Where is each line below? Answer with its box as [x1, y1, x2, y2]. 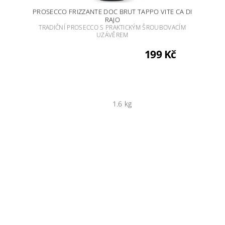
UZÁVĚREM [96, 30, 129, 39]
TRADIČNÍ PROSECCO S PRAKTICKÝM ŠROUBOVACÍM [39, 23, 186, 32]
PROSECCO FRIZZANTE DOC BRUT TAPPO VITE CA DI [33, 7, 192, 16]
